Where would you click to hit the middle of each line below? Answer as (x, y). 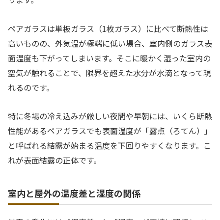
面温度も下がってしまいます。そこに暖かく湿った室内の (109, 58)
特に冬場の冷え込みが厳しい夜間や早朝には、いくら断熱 (110, 116)
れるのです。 (31, 87)
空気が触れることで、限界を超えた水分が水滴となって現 (110, 72)
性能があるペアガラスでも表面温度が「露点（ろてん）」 (110, 131)
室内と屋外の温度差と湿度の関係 (74, 193)
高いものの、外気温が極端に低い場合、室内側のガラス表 (110, 43)
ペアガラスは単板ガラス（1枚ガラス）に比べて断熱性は (108, 28)
